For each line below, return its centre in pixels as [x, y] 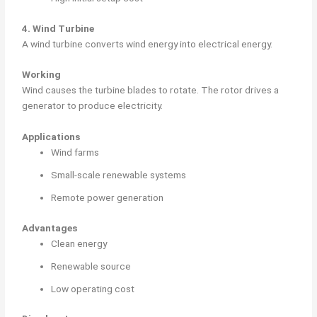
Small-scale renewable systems [119, 175]
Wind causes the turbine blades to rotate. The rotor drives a [151, 90]
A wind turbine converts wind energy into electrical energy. [148, 44]
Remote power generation [108, 198]
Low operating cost [93, 288]
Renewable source [91, 266]
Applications [51, 137]
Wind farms [75, 152]
